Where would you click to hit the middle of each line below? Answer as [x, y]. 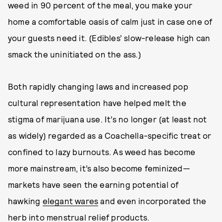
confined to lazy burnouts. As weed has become [102, 152]
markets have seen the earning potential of [93, 184]
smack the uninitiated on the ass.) [76, 54]
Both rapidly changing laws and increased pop [98, 86]
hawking [25, 201]
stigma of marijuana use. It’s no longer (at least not [108, 119]
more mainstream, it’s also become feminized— [99, 168]
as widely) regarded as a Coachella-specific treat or [110, 135]
